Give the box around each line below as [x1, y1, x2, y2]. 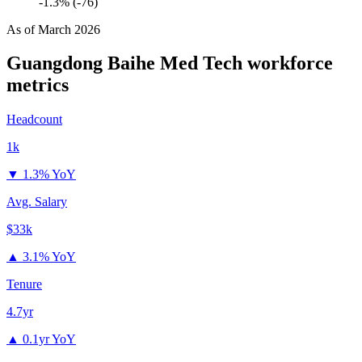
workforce [242, 53, 333, 74]
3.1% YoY [23, 250, 76, 264]
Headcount [6, 112, 62, 127]
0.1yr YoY [23, 332, 76, 347]
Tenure [6, 277, 42, 292]
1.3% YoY [23, 167, 76, 182]
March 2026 [38, 22, 100, 36]
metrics [6, 74, 69, 96]
